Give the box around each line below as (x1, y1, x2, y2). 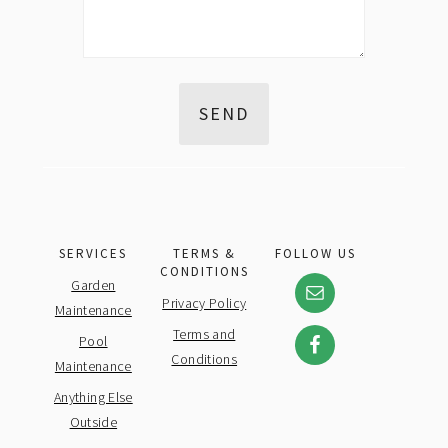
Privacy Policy (162, 294, 247, 313)
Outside (69, 413, 118, 432)
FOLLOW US (274, 245, 356, 263)
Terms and (173, 325, 236, 344)
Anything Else (54, 388, 133, 407)
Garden (71, 276, 116, 295)
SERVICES (59, 245, 128, 263)
